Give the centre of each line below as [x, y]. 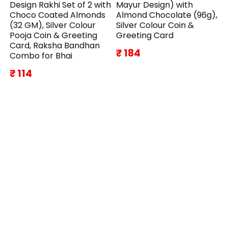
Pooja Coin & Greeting [54, 35]
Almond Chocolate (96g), [167, 15]
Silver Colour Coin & [155, 25]
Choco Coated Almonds [58, 15]
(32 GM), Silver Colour [53, 25]
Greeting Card [145, 35]
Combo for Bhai [41, 55]
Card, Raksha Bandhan [55, 45]
